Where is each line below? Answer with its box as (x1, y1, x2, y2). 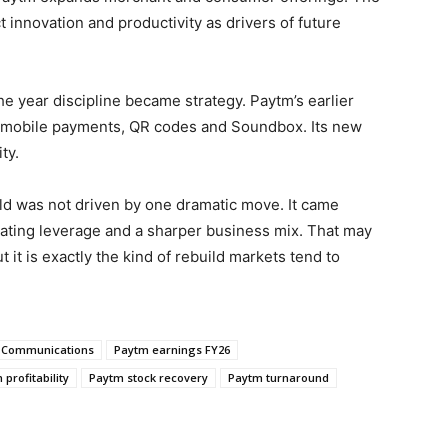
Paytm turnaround (228, 370, 329, 386)
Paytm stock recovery (89, 370, 208, 386)
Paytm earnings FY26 (114, 342, 230, 358)
